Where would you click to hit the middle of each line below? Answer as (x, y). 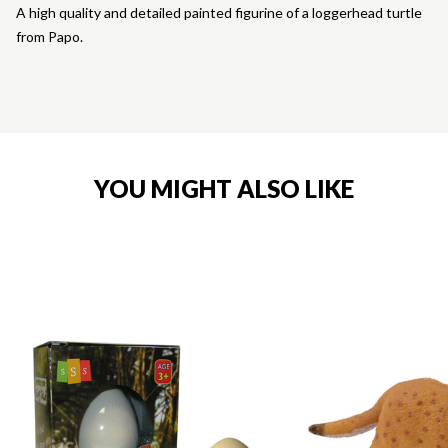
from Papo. (49, 37)
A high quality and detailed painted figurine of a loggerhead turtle (219, 13)
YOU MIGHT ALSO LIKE (224, 189)
